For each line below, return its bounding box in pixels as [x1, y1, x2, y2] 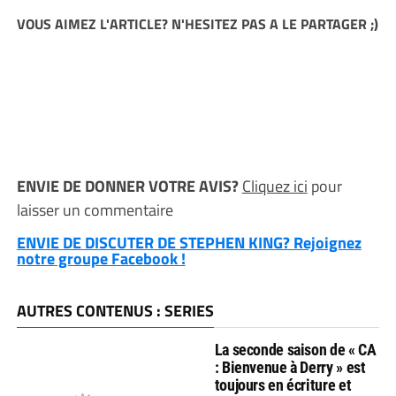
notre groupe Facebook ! [16, 247, 186, 271]
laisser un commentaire [16, 198, 173, 223]
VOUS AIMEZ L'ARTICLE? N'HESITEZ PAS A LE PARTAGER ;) [16, 13, 378, 35]
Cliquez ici [241, 174, 308, 199]
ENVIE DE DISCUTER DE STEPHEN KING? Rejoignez [16, 231, 362, 255]
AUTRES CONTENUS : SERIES [16, 299, 214, 324]
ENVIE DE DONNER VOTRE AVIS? [16, 174, 242, 199]
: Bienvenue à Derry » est [214, 358, 366, 377]
